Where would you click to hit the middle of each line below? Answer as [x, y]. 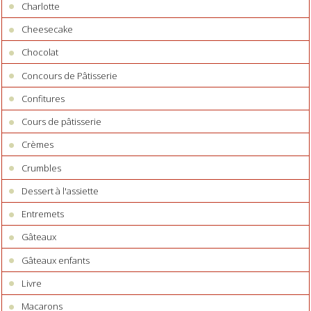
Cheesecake [48, 30]
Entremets [43, 214]
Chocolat [40, 52]
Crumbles [42, 168]
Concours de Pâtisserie [70, 75]
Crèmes [38, 145]
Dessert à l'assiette [60, 191]
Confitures [43, 98]
